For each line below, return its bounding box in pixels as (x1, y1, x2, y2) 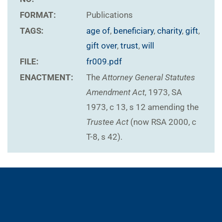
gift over (86, 41, 117, 51)
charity (157, 26, 182, 36)
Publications (86, 10, 133, 20)
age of (86, 26, 110, 36)
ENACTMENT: (20, 72, 73, 83)
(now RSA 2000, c (128, 117, 196, 127)
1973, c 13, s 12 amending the (86, 102, 199, 112)
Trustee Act (86, 117, 128, 127)
